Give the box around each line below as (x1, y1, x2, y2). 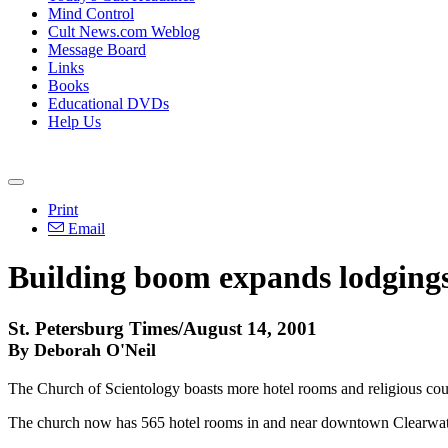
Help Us (48, 113, 101, 130)
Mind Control (48, 5, 134, 22)
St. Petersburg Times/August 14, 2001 (8, 317, 317, 339)
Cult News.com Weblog (48, 23, 200, 40)
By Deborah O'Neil (8, 339, 156, 360)
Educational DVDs (48, 95, 169, 112)
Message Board (48, 41, 146, 58)
